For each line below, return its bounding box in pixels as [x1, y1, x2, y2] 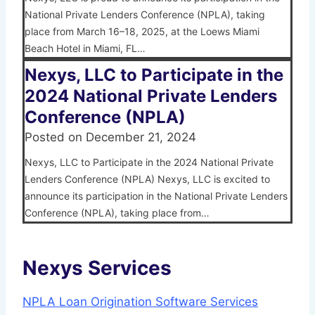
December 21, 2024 [86, 130, 196, 145]
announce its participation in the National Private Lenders [25, 190, 288, 202]
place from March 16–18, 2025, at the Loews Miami [25, 25, 259, 38]
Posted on [25, 130, 86, 145]
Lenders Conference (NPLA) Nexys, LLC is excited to [25, 173, 270, 186]
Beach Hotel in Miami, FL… [25, 42, 146, 55]
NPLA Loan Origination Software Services [22, 295, 258, 309]
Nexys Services [22, 256, 172, 281]
